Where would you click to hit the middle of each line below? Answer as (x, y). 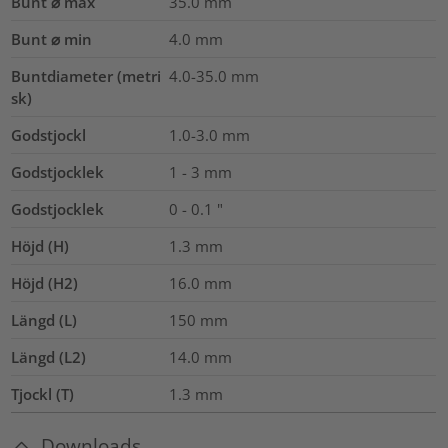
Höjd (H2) (45, 282)
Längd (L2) (49, 356)
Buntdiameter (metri (86, 75)
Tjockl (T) (43, 393)
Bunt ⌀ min (52, 38)
